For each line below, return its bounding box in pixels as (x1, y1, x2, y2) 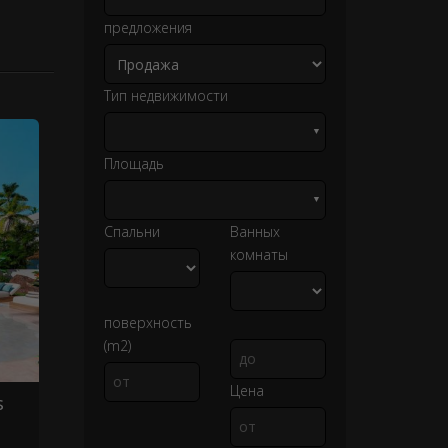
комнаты (229, 245, 288, 264)
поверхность (103, 313, 192, 332)
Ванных (229, 222, 280, 241)
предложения (103, 18, 192, 37)
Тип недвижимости (103, 86, 228, 105)
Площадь (103, 154, 164, 173)
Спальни (103, 222, 160, 241)
